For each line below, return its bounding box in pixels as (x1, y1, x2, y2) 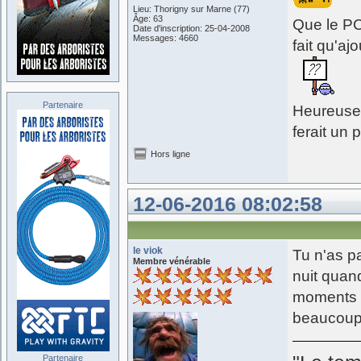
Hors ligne (151, 149, 190, 159)
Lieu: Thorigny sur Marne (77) (133, 4, 250, 14)
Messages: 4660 (133, 33, 198, 43)
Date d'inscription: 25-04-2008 (133, 23, 250, 33)
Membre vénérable (133, 256, 210, 266)
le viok (133, 245, 163, 256)
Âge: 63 (133, 14, 163, 23)
